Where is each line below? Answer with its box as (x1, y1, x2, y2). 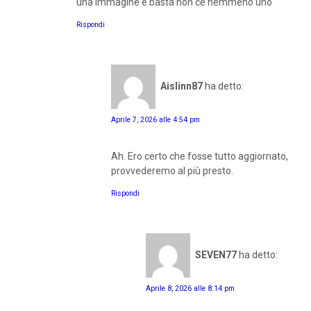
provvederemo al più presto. (111, 165, 233, 176)
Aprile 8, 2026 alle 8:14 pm (146, 283, 235, 293)
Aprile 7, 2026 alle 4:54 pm (111, 115, 200, 124)
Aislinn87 (160, 81, 203, 92)
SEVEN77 (195, 249, 237, 261)
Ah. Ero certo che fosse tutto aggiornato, (111, 150, 288, 162)
